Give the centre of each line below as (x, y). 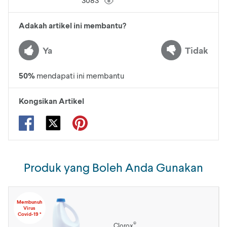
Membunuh (29, 202)
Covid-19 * (29, 214)
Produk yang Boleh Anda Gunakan (113, 167)
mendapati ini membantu (80, 75)
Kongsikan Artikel (51, 101)
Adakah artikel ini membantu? (72, 25)
